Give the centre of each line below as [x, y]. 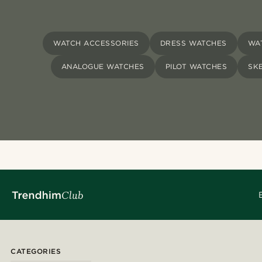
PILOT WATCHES [196, 67]
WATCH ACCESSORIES [96, 43]
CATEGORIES [36, 251]
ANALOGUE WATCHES [103, 67]
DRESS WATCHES [193, 43]
